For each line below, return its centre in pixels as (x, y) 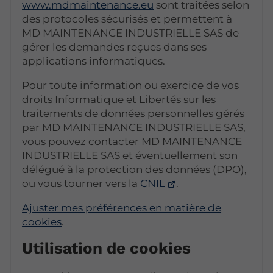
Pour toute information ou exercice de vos (131, 86)
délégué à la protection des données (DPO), (135, 170)
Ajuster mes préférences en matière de (122, 208)
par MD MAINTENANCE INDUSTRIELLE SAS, (134, 128)
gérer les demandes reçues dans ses (115, 47)
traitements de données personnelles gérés (133, 114)
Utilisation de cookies (107, 248)
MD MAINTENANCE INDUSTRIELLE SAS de (131, 33)
